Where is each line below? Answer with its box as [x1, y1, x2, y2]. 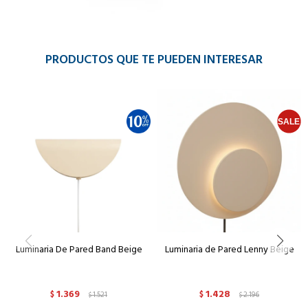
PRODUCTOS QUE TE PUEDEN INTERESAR [45, 49, 263, 69]
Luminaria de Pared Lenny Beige [164, 241, 294, 257]
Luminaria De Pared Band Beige [15, 241, 142, 257]
